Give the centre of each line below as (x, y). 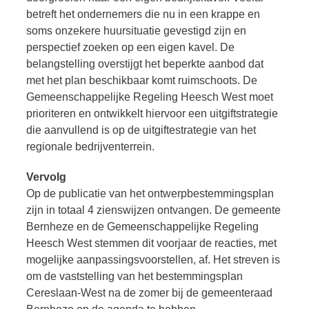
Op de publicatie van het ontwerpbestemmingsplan (150, 194)
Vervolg (46, 177)
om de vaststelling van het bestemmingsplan (134, 277)
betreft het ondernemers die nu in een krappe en (143, 14)
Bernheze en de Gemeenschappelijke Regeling (142, 227)
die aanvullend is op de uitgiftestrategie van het (141, 130)
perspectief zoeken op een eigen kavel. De (130, 47)
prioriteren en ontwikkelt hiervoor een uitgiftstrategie (152, 113)
